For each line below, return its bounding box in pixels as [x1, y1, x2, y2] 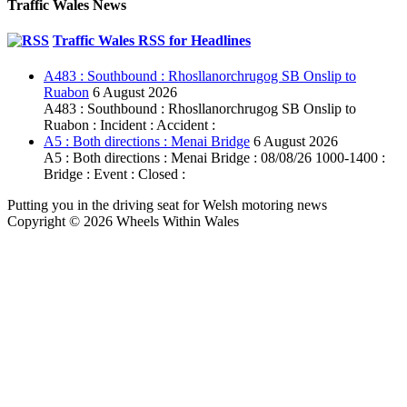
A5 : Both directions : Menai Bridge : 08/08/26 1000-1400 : [44, 150, 385, 166]
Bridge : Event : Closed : [44, 166, 185, 183]
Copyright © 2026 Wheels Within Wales [7, 213, 239, 230]
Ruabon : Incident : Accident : [44, 117, 215, 134]
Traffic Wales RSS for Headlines [53, 33, 251, 49]
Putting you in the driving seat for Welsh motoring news [7, 197, 327, 213]
